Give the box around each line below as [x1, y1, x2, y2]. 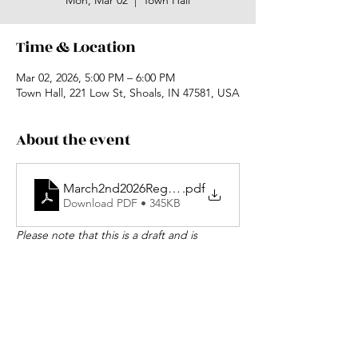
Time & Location [16, 36, 136, 58]
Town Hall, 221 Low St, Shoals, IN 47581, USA [16, 86, 240, 100]
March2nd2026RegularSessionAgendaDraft [63, 180, 306, 196]
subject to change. [16, 245, 110, 259]
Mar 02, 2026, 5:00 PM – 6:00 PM [16, 70, 175, 85]
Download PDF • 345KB [63, 195, 181, 210]
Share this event [16, 330, 135, 352]
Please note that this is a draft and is [16, 228, 201, 242]
